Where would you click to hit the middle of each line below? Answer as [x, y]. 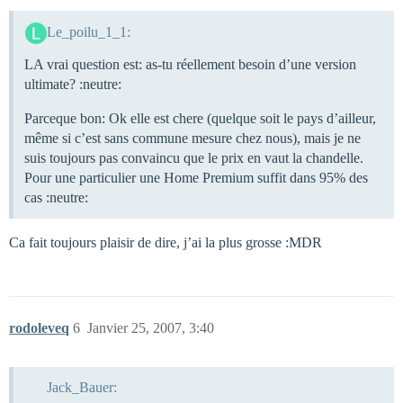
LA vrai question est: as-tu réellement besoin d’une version [190, 64]
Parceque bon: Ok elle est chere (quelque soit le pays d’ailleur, [200, 118]
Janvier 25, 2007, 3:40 [151, 327]
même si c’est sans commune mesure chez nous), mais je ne [193, 138]
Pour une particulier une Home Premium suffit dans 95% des [196, 177]
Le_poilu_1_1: [88, 31]
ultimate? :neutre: [73, 84]
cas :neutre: [56, 197]
